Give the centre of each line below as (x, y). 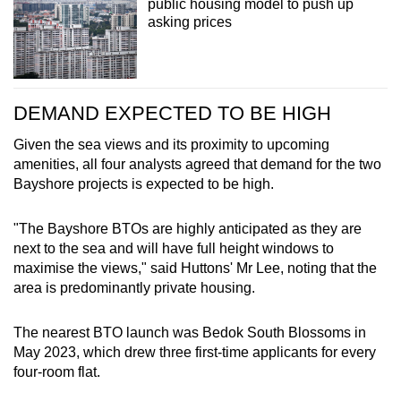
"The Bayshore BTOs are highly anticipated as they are (188, 229)
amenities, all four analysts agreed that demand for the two (197, 165)
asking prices (189, 22)
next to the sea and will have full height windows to (174, 249)
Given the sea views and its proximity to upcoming (171, 145)
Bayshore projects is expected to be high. (144, 184)
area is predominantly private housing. (134, 288)
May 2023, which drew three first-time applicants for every (195, 353)
